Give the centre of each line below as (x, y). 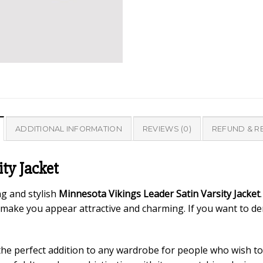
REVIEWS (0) (167, 129)
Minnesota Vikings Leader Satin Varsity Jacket (159, 194)
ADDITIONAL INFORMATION (69, 129)
